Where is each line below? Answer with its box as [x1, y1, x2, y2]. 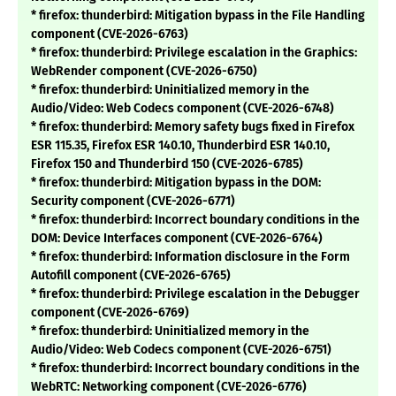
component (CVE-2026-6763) [31, 27, 188, 42]
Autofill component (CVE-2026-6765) [31, 268, 231, 284]
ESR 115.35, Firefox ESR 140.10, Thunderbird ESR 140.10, [31, 138, 330, 154]
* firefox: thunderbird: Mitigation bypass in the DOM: [31, 175, 321, 191]
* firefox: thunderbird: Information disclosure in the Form [31, 249, 350, 265]
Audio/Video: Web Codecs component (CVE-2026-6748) [31, 101, 334, 117]
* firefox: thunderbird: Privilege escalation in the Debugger [31, 286, 360, 302]
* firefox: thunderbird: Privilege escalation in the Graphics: [31, 45, 357, 61]
